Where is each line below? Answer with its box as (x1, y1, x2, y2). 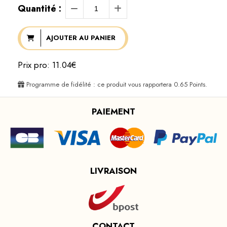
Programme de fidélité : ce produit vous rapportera (24, 79, 174, 89)
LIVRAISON (90, 164, 137, 177)
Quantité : (18, 2, 61, 15)
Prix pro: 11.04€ (18, 58, 76, 71)
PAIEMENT (92, 105, 135, 118)
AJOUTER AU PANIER (46, 33, 116, 43)
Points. (187, 79, 207, 89)
